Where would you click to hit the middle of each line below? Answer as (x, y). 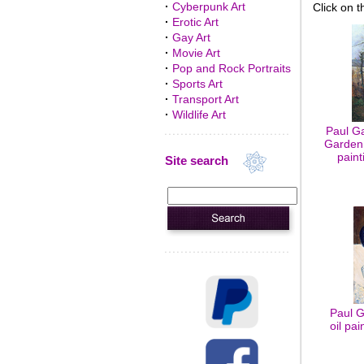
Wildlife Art (199, 115)
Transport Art (205, 99)
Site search (203, 161)
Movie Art (196, 53)
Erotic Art (195, 22)
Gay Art (191, 37)
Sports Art (197, 84)
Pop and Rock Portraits (231, 68)
